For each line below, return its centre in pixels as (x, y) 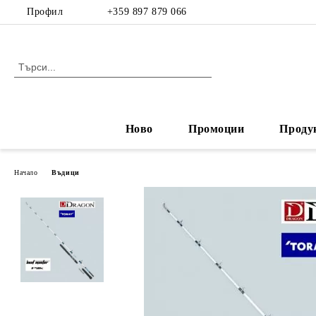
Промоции (216, 129)
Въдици (66, 172)
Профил (45, 12)
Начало (26, 172)
